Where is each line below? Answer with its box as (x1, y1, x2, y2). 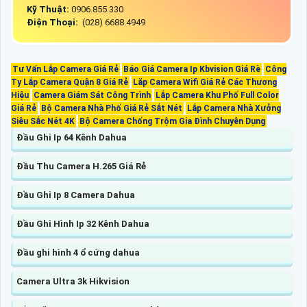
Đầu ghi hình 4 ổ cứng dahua (16, 247, 140, 258)
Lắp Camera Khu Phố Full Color (156, 90, 279, 101)
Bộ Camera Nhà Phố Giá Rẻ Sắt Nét (41, 103, 182, 114)
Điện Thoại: (27, 17, 80, 28)
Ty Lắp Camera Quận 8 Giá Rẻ (11, 77, 128, 88)
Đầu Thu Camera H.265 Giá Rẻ (16, 161, 146, 172)
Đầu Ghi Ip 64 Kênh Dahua (16, 132, 127, 143)
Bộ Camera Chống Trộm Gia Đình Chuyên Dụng (79, 116, 265, 127)
